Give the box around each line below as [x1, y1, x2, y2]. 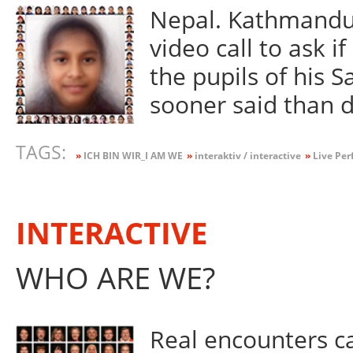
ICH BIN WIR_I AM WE [80, 148, 183, 162]
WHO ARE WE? [15, 257, 215, 299]
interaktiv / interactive [191, 148, 301, 162]
